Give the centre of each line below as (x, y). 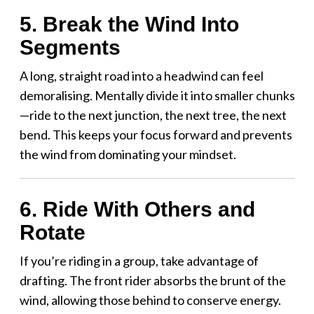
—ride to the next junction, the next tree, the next (153, 115)
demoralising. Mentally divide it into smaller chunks (157, 95)
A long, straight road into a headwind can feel (141, 75)
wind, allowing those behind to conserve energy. (150, 300)
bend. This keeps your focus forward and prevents (156, 134)
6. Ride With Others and (137, 209)
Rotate (52, 232)
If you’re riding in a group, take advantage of (139, 260)
